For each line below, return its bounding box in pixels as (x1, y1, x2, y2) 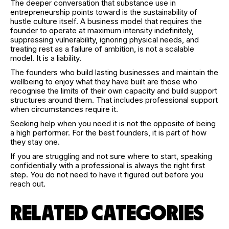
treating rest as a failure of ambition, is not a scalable (10, 43, 194, 54)
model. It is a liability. (10, 53, 81, 63)
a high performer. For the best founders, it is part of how (10, 127, 207, 138)
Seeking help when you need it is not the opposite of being (10, 118, 216, 128)
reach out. (10, 178, 45, 189)
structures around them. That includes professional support (10, 95, 218, 105)
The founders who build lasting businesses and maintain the (10, 67, 218, 77)
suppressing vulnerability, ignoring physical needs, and (10, 34, 199, 44)
